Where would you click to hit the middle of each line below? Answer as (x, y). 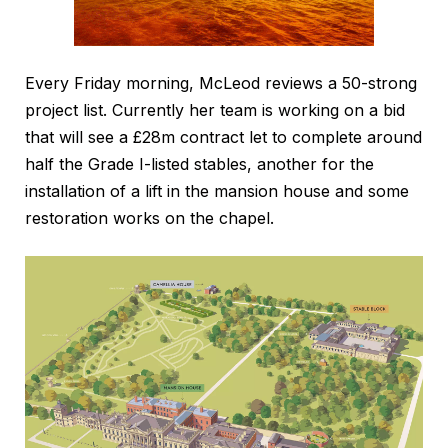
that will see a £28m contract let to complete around (223, 137)
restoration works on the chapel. (149, 218)
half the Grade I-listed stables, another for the (199, 164)
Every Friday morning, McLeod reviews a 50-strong (221, 83)
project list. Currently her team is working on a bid (215, 110)
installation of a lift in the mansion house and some (217, 191)
